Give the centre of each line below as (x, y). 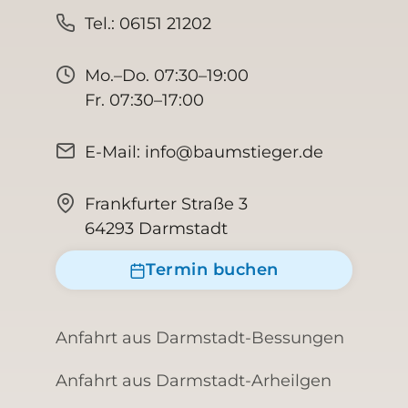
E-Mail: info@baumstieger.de (204, 152)
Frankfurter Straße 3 (167, 204)
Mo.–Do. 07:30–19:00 (167, 76)
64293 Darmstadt (157, 229)
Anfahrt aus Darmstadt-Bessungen (199, 338)
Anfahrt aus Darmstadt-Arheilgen (193, 381)
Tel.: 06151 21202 (148, 24)
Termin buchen (212, 270)
